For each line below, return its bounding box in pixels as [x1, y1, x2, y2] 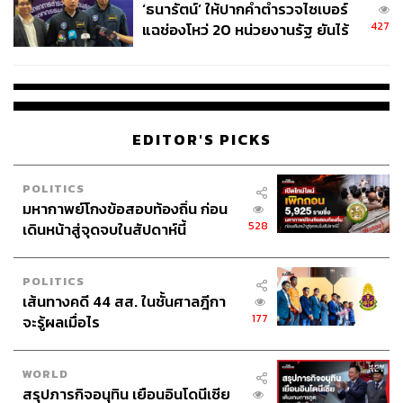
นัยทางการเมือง [141, 40, 240, 63]
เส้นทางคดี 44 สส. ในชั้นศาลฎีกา [22, 290, 226, 313]
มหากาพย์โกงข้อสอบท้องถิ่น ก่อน [22, 197, 228, 220]
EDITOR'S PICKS [131, 128, 272, 151]
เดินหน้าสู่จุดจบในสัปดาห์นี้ [22, 218, 186, 241]
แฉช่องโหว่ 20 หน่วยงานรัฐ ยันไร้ [141, 19, 349, 42]
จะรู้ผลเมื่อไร [22, 310, 100, 334]
